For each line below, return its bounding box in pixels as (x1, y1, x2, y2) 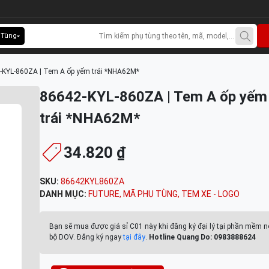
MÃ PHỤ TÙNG (123, 189, 178, 199)
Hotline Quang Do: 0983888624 (149, 233, 256, 241)
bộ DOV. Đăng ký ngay (49, 233, 123, 241)
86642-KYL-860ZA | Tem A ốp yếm (40, 88, 267, 105)
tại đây (123, 233, 145, 241)
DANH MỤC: (40, 189, 88, 199)
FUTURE (88, 189, 119, 199)
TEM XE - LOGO (181, 189, 240, 199)
